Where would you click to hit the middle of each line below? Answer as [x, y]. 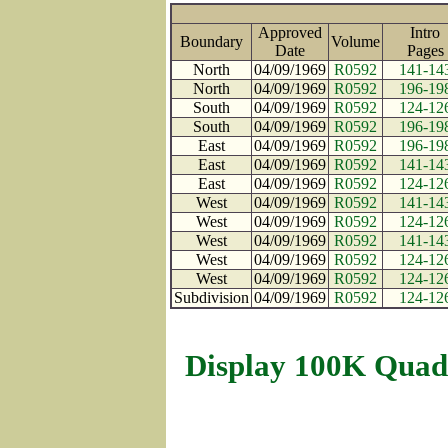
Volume [355, 41]
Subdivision [211, 297]
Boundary [211, 41]
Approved [290, 32]
